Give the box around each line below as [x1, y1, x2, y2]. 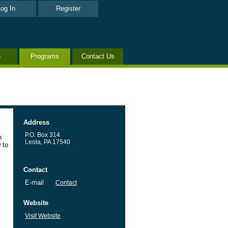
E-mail [25, 179, 44, 186]
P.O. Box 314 [25, 131, 60, 138]
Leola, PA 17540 [25, 138, 70, 146]
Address [23, 119, 49, 126]
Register [56, 5, 80, 12]
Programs [31, 52, 59, 60]
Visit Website [25, 212, 61, 219]
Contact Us [81, 52, 115, 60]
